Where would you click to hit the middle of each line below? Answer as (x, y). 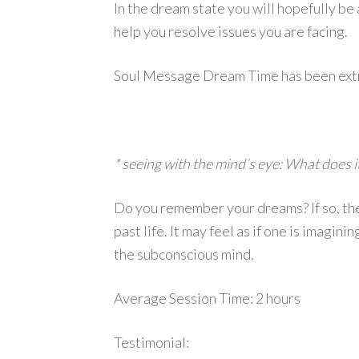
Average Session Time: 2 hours (207, 298)
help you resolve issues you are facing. (231, 31)
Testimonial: (151, 342)
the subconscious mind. (184, 254)
